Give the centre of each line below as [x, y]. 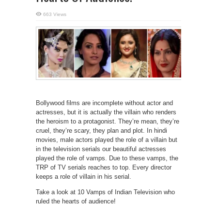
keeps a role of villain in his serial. [84, 176]
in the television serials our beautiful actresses [101, 149]
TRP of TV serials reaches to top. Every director [104, 167]
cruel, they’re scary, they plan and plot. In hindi [101, 130]
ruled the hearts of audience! [76, 201]
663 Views [55, 14]
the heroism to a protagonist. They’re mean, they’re [108, 121]
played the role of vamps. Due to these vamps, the [107, 158]
